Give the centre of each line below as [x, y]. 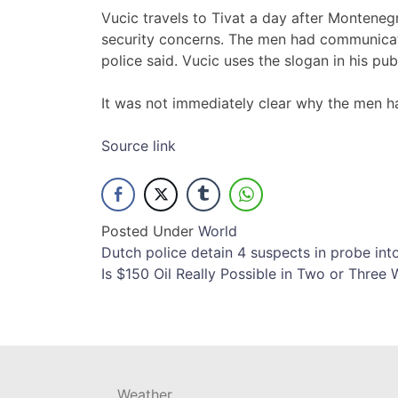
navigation [171, 291]
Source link [139, 146]
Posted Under [150, 231]
